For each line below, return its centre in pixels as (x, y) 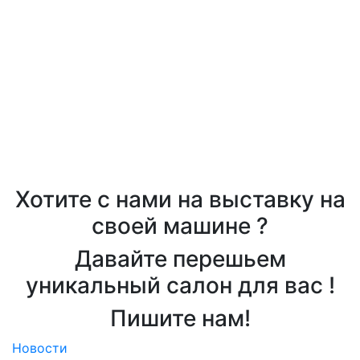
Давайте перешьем (180, 259)
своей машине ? (180, 226)
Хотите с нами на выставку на (180, 199)
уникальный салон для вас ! (180, 285)
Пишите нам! (180, 318)
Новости (40, 348)
